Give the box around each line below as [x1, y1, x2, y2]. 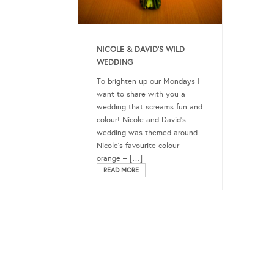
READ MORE [103, 166, 139, 174]
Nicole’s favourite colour [97, 140, 179, 150]
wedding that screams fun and [97, 102, 202, 112]
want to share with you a [97, 89, 185, 99]
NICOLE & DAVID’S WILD [97, 44, 185, 54]
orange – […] [97, 153, 143, 163]
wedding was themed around [97, 127, 198, 138]
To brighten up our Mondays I [97, 76, 200, 86]
